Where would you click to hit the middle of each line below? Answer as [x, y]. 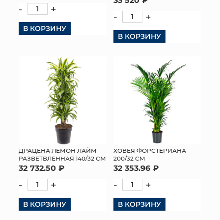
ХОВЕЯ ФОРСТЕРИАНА [150, 150]
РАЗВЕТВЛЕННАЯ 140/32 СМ [62, 158]
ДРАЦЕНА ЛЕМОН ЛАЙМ [58, 150]
